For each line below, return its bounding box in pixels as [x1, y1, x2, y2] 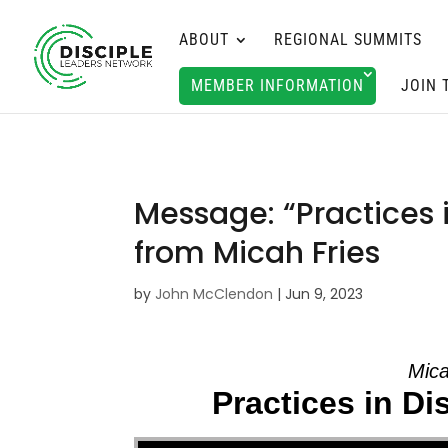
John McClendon [155, 284, 274, 304]
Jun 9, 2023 [285, 284, 364, 304]
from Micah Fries [134, 232, 381, 274]
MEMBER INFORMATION [191, 76, 364, 95]
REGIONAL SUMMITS [274, 30, 422, 49]
